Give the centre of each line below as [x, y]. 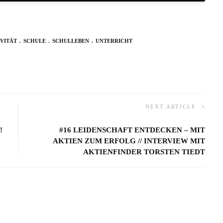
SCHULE [35, 41]
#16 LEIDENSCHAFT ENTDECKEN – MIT [132, 130]
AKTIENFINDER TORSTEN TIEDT [144, 152]
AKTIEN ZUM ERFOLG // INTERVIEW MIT [129, 141]
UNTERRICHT [114, 41]
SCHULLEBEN [71, 41]
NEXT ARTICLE [171, 107]
